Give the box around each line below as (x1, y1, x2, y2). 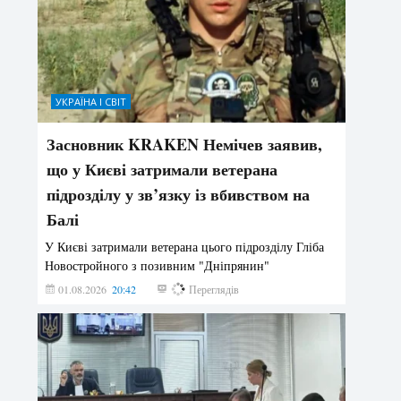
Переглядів (186, 282, 240, 297)
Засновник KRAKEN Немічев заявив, (47, 132, 323, 157)
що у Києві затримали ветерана (47, 158, 278, 182)
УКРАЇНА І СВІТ (55, 95, 127, 109)
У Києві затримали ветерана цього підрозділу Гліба (45, 238, 325, 256)
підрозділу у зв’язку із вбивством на (47, 183, 311, 207)
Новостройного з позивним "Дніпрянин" (45, 257, 270, 275)
